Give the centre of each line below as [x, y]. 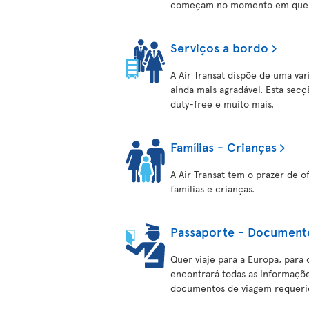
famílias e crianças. [212, 189]
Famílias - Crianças [223, 147]
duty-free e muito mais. [222, 104]
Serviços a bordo [219, 47]
